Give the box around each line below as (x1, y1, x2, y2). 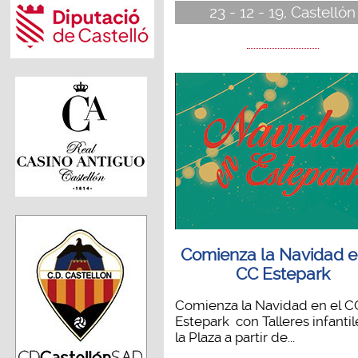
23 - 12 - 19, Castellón (209, 2, 356, 22)
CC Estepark (235, 264, 330, 284)
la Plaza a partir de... (174, 328, 295, 345)
